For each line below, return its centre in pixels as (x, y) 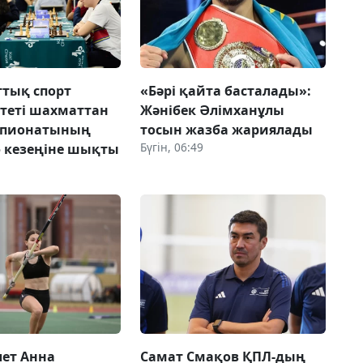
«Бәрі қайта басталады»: (225, 90)
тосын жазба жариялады (226, 129)
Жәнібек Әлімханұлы (212, 110)
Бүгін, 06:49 (171, 147)
